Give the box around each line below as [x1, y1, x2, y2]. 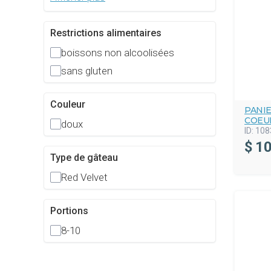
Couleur [50, 99, 85, 111]
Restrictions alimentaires [50, 27, 162, 39]
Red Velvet [61, 171, 108, 184]
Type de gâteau [50, 152, 118, 164]
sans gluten [61, 65, 113, 77]
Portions [50, 205, 88, 217]
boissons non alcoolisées [61, 47, 174, 59]
